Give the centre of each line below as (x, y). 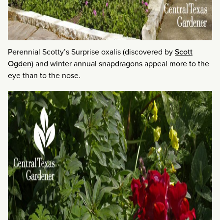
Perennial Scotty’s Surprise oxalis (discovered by (91, 52)
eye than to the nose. (44, 76)
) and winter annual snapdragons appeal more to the (120, 64)
